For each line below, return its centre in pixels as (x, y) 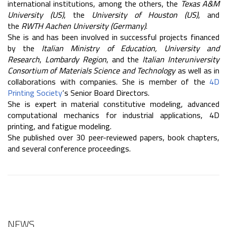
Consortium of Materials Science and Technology (92, 70)
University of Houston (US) (145, 15)
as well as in (198, 70)
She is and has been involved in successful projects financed (113, 37)
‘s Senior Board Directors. (106, 93)
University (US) (36, 15)
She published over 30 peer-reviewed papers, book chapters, (113, 137)
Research (24, 59)
